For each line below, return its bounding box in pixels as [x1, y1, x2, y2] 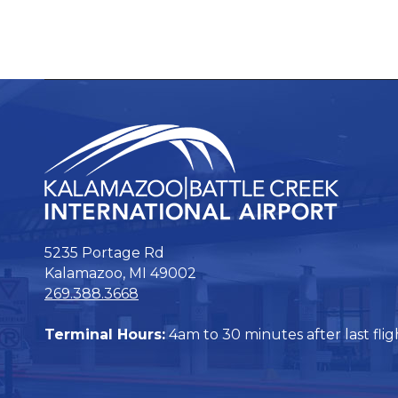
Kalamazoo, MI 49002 [44, 264, 196, 282]
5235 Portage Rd [44, 243, 164, 261]
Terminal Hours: [44, 325, 165, 343]
